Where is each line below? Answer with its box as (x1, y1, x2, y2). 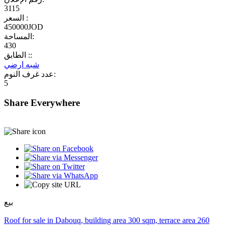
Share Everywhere (4, 97, 80, 108)
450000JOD (4, 23, 43, 32)
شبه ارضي (4, 60, 39, 69)
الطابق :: (26, 51, 32, 60)
